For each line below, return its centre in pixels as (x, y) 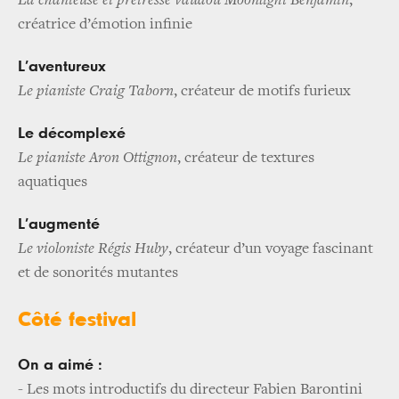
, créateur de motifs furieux (262, 92)
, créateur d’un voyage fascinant (271, 250)
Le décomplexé (72, 134)
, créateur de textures (246, 159)
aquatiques (53, 183)
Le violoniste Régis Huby (93, 250)
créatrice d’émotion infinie (105, 25)
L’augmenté (59, 225)
